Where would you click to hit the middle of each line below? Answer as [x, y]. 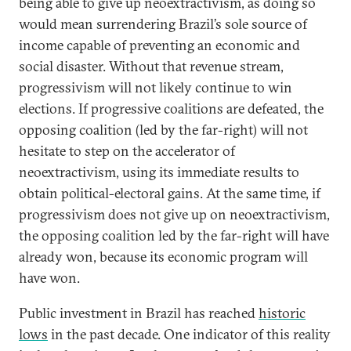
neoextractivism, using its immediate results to [159, 172]
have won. [51, 278]
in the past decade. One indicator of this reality [189, 334]
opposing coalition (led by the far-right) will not [163, 130]
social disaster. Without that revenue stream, [151, 66]
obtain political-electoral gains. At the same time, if [170, 193]
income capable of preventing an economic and [159, 45]
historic [282, 313]
